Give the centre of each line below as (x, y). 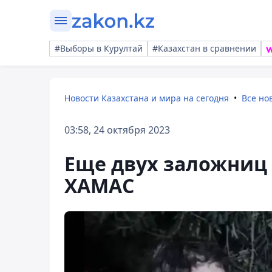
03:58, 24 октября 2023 (117, 130)
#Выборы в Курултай (99, 48)
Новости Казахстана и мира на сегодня (147, 98)
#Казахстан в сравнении (204, 48)
